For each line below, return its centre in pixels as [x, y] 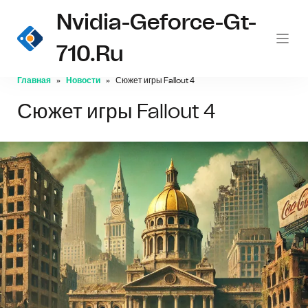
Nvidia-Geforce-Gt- [156, 23]
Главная [34, 80]
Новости [83, 80]
